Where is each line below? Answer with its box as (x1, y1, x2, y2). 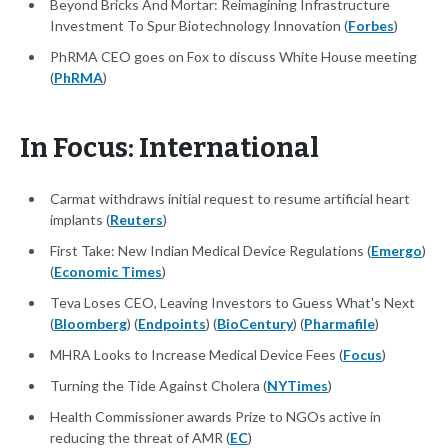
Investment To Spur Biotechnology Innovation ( (50, 17, 348, 35)
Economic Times (54, 263, 162, 281)
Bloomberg (54, 315, 127, 333)
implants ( (50, 211, 110, 229)
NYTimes (267, 377, 328, 395)
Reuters (110, 211, 163, 229)
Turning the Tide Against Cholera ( (50, 377, 267, 395)
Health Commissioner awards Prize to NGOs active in (50, 408, 381, 426)
